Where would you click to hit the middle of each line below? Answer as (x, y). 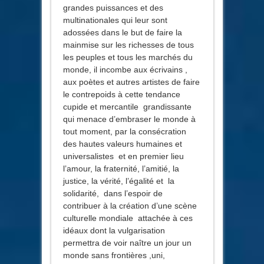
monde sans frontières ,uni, (114, 255)
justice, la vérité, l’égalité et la (118, 181)
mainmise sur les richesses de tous (128, 44)
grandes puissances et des (113, 7)
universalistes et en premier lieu (123, 156)
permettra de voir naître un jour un (127, 242)
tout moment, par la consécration (124, 131)
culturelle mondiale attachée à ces (128, 218)
